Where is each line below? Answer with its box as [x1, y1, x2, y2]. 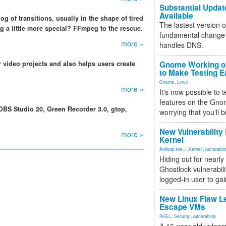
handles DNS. [159, 40, 203, 50]
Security [174, 213, 190, 219]
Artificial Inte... [159, 146, 186, 152]
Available [159, 10, 193, 21]
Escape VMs [159, 201, 205, 212]
